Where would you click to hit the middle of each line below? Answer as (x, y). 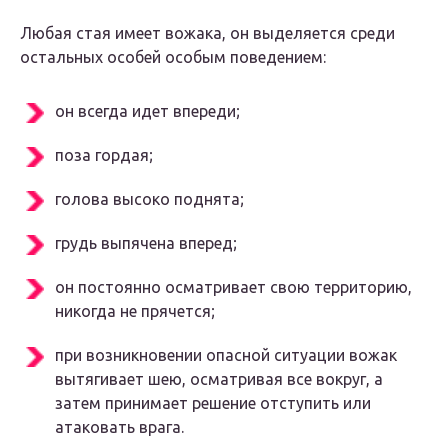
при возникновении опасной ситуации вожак (226, 355)
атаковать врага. (119, 427)
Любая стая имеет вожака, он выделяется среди (207, 33)
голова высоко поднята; (149, 199)
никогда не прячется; (135, 311)
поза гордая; (104, 155)
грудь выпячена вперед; (146, 243)
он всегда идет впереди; (147, 111)
